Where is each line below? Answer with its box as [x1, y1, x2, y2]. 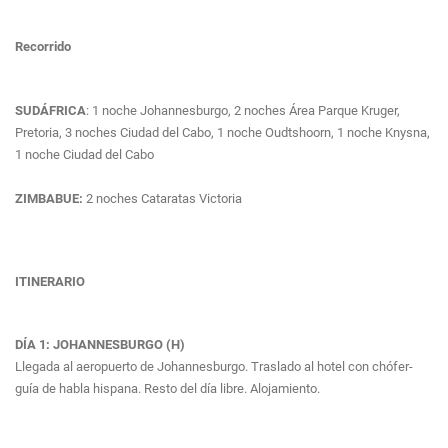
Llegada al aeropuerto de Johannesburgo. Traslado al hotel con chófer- [15, 359, 413, 375]
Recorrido [15, 39, 71, 55]
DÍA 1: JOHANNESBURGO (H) [15, 337, 185, 353]
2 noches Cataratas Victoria [83, 190, 242, 206]
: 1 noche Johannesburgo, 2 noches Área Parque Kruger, [86, 102, 400, 118]
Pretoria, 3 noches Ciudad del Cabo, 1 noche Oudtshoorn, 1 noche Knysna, [15, 124, 430, 140]
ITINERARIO [15, 273, 85, 289]
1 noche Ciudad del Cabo [15, 146, 154, 162]
